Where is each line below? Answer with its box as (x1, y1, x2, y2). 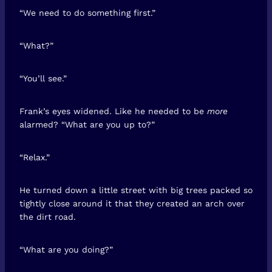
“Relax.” (19, 152, 50, 162)
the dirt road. (19, 211, 76, 222)
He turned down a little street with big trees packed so (19, 185, 253, 195)
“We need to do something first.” (19, 7, 155, 18)
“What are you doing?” (19, 244, 113, 254)
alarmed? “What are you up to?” (19, 119, 155, 129)
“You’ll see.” (19, 73, 67, 83)
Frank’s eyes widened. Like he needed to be (19, 106, 207, 116)
